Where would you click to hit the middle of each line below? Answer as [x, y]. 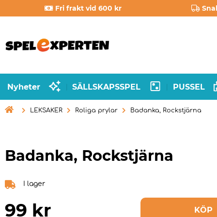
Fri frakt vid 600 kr [89, 8]
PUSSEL [189, 87]
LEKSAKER [46, 110]
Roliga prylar [96, 110]
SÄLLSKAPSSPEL [107, 87]
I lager [34, 184]
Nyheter [24, 87]
